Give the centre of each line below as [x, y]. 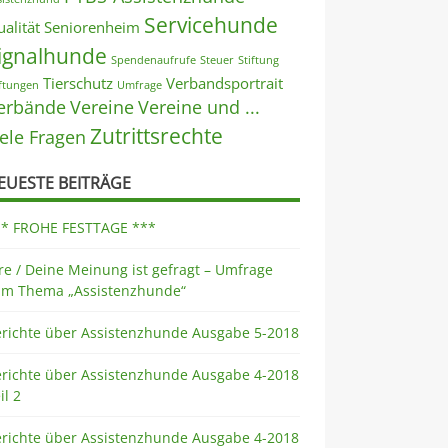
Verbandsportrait [225, 83]
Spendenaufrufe [154, 60]
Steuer [217, 60]
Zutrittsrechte [157, 136]
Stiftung [259, 60]
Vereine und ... [199, 107]
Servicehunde [211, 25]
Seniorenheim [92, 27]
